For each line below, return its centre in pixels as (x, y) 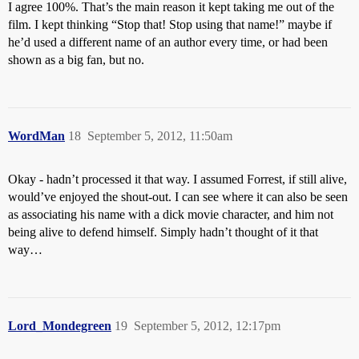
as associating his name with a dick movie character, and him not (171, 215)
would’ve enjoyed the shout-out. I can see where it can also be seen (178, 197)
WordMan (36, 136)
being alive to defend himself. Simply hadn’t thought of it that (163, 232)
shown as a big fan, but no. (76, 60)
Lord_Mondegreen (60, 326)
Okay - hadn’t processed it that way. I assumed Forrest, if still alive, (177, 179)
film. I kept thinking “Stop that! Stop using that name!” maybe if (170, 25)
